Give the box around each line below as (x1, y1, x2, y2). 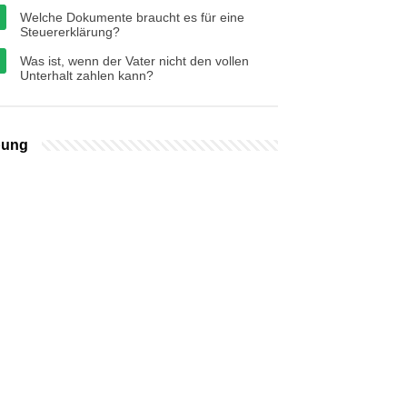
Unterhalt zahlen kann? (20, 68, 154, 83)
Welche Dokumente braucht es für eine (20, 10, 244, 25)
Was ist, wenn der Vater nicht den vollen (20, 54, 249, 68)
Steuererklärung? (20, 25, 120, 39)
